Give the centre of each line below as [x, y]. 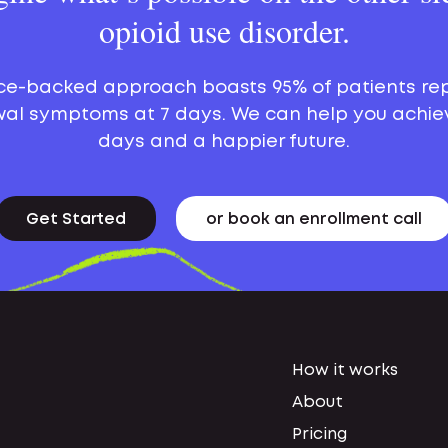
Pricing [319, 434]
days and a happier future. [224, 142]
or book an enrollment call [314, 219]
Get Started [76, 219]
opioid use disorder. [224, 30]
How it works [345, 370]
